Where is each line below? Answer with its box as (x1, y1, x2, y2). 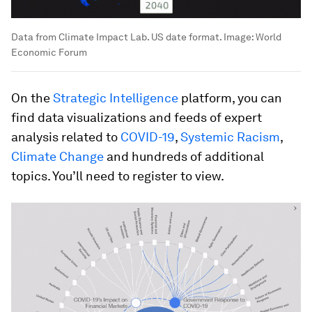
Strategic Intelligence (53, 90, 178, 105)
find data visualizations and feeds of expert (11, 109, 262, 125)
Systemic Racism (180, 129, 280, 144)
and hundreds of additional (104, 148, 264, 164)
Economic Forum (11, 46, 87, 58)
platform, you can (178, 90, 282, 105)
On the (11, 90, 53, 105)
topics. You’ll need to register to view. (11, 168, 224, 183)
